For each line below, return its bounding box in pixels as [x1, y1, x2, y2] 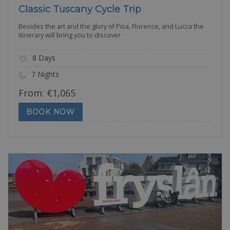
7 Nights [29, 69, 59, 80]
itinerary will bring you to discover [18, 31, 121, 40]
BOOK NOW [26, 107, 75, 117]
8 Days [30, 53, 55, 63]
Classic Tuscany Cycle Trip [18, 3, 141, 15]
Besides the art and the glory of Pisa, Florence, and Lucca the [18, 22, 204, 31]
